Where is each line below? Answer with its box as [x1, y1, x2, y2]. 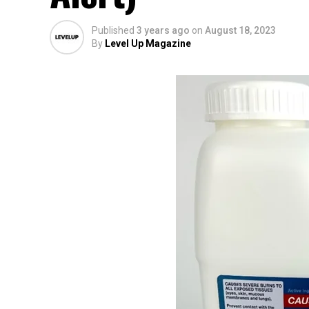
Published [92, 25, 134, 36]
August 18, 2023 [205, 25, 276, 36]
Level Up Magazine [105, 38, 191, 49]
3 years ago [137, 25, 190, 36]
